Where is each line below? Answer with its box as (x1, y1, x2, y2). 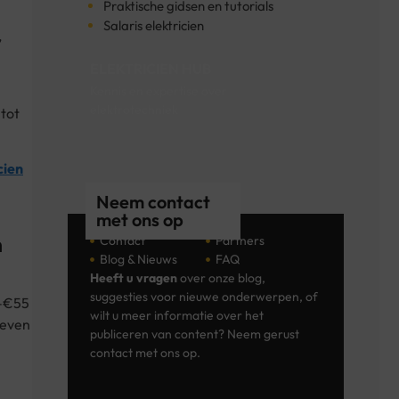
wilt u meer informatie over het (90, 306, 264, 323)
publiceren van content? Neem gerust (90, 325, 299, 342)
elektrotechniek (90, 101, 178, 118)
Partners (216, 232, 265, 248)
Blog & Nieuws (100, 250, 178, 267)
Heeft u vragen (90, 269, 177, 286)
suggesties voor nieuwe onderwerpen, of (90, 288, 318, 305)
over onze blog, (177, 269, 265, 286)
